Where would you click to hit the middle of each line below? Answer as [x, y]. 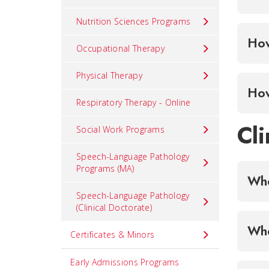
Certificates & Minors [113, 234]
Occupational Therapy [120, 48]
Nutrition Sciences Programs [134, 21]
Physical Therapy [109, 75]
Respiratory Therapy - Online [134, 102]
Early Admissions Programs [125, 262]
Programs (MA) [105, 168]
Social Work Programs [120, 129]
